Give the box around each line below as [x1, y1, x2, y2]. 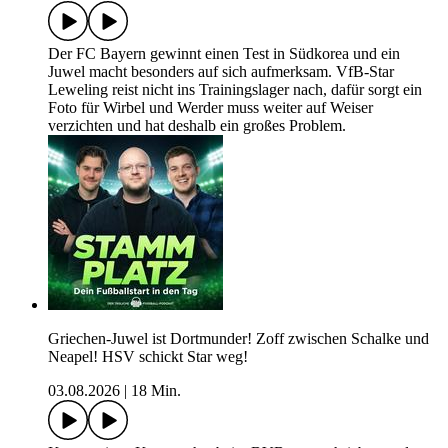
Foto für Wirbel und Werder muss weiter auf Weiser [48, 99, 373, 117]
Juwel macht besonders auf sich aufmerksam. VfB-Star [48, 63, 394, 81]
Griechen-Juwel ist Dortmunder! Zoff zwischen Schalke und [48, 330, 429, 348]
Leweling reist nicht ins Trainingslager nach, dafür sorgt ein [48, 81, 422, 99]
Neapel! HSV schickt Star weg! [48, 348, 248, 366]
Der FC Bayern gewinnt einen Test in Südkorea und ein [48, 45, 400, 63]
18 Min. [131, 382, 181, 400]
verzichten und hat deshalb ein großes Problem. [48, 117, 346, 135]
